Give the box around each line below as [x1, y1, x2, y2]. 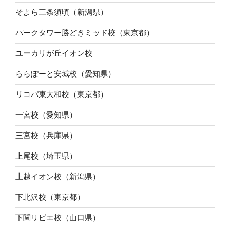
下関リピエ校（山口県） [15, 213, 100, 222]
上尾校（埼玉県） [15, 151, 77, 161]
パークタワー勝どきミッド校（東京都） [15, 28, 154, 37]
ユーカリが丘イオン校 [15, 49, 92, 58]
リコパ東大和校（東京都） [15, 90, 108, 99]
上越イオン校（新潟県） [15, 172, 100, 181]
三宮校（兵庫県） [15, 131, 77, 140]
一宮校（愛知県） [15, 110, 77, 120]
